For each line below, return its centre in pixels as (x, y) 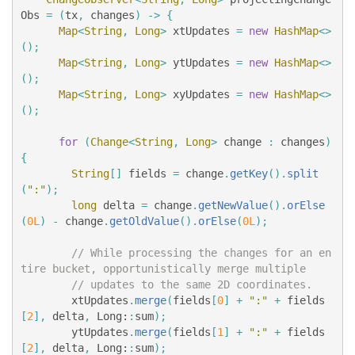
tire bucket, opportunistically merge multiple (163, 268)
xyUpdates (201, 94)
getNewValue (233, 205)
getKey (249, 173)
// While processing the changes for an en (201, 252)
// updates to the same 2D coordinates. (192, 284)
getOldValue (144, 221)
